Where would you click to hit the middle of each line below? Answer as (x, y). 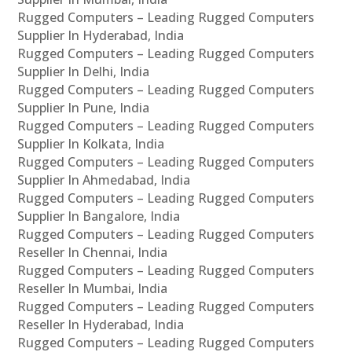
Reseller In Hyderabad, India (101, 324)
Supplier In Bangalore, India (99, 216)
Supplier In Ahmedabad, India (104, 180)
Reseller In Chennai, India (93, 252)
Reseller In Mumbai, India (93, 288)
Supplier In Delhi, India (84, 71)
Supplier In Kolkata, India (91, 143)
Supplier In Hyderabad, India (101, 35)
